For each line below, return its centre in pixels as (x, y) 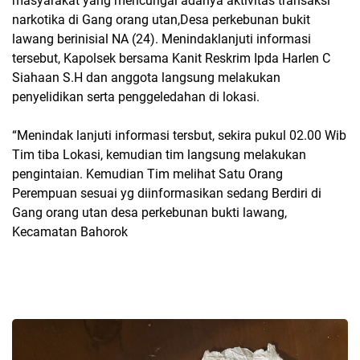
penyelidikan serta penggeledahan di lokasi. (136, 96)
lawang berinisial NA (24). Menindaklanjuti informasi (162, 39)
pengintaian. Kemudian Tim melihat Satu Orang (149, 174)
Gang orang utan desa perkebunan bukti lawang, (149, 212)
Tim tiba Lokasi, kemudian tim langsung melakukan (159, 154)
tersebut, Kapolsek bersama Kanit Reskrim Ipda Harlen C (173, 58)
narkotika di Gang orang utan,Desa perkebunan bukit (161, 19)
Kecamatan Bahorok (70, 231)
